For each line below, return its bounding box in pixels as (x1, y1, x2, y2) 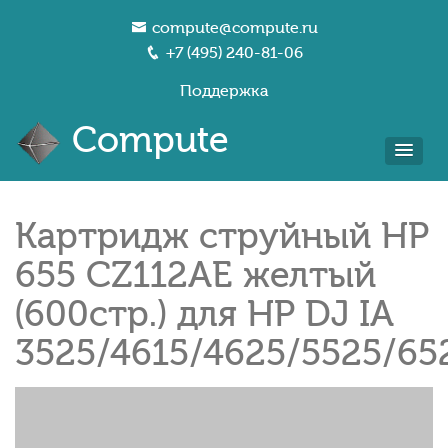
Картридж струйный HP (15, 213, 429, 257)
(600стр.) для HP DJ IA (15, 291, 394, 335)
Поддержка (180, 81, 268, 100)
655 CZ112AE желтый (15, 252, 376, 296)
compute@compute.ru (151, 18, 318, 37)
